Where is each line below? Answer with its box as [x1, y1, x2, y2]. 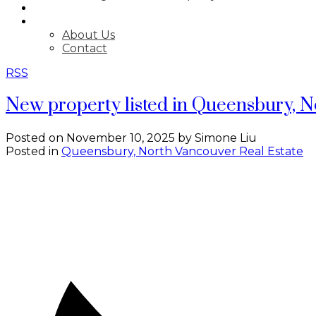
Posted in [6, 144, 59, 158]
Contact [62, 42, 107, 55]
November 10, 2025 [66, 130, 175, 145]
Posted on [6, 130, 66, 145]
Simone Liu [195, 130, 257, 145]
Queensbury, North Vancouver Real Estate [61, 144, 303, 158]
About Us [62, 28, 115, 42]
